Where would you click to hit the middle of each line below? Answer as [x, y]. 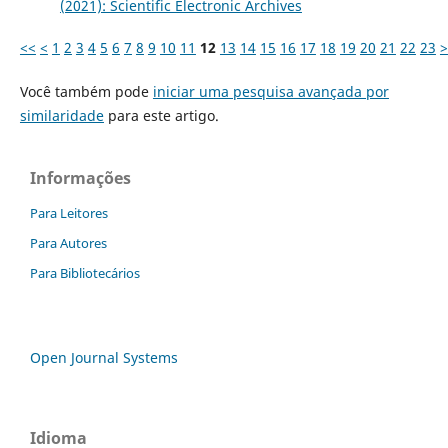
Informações [80, 177]
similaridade [61, 115]
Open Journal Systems [104, 357]
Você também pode [86, 91]
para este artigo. [161, 115]
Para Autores [68, 242]
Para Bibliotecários [85, 272]
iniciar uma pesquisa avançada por [270, 91]
